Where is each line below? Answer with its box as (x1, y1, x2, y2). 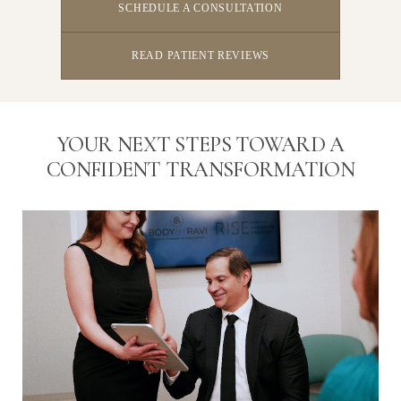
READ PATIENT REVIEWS (132, 49, 269, 63)
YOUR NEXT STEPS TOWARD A (56, 132, 345, 158)
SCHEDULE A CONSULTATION (118, 2, 283, 15)
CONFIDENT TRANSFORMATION (47, 157, 354, 183)
